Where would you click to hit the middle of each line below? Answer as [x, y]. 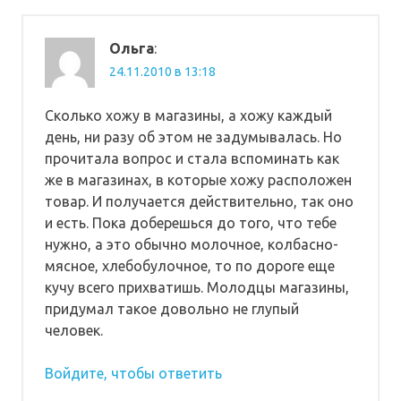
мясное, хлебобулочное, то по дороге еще [190, 265]
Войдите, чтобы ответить [133, 373]
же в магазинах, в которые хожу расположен [198, 179]
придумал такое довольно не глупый [172, 308]
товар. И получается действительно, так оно [199, 201]
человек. [74, 330]
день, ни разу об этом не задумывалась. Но [193, 137]
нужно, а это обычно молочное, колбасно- [192, 244]
